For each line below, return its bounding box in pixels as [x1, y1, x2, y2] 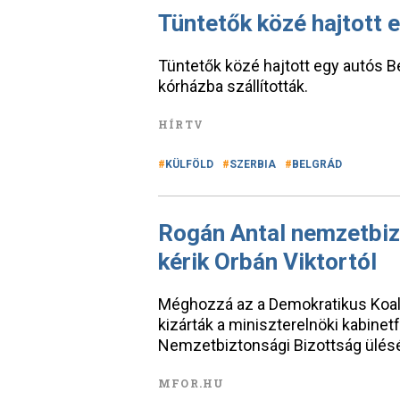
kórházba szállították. [158, 77, 308, 96]
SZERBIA [229, 158, 276, 171]
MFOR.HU [158, 376, 225, 390]
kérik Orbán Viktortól [158, 248, 377, 275]
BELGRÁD [292, 158, 342, 171]
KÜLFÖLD [165, 158, 213, 171]
